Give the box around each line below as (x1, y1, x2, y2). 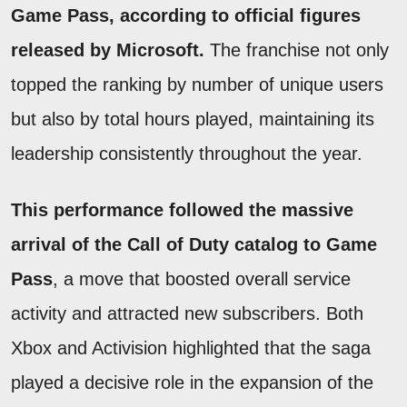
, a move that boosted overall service (53, 268, 351, 289)
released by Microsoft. (11, 39, 204, 60)
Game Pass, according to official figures (11, 5, 361, 25)
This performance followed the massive (11, 199, 353, 220)
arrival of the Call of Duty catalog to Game (11, 233, 377, 254)
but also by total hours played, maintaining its (11, 108, 374, 129)
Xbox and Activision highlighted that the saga (11, 337, 371, 358)
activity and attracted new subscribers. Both (11, 303, 363, 323)
